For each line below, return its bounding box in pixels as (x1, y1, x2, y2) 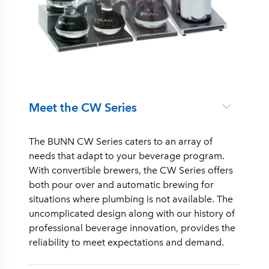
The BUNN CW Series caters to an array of (29, 136, 213, 147)
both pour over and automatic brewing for (29, 179, 214, 190)
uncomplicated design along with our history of (29, 208, 235, 219)
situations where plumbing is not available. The (29, 193, 233, 205)
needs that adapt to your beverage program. (29, 150, 225, 162)
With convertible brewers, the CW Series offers (29, 165, 233, 176)
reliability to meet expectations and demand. (29, 237, 224, 248)
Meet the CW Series (29, 100, 137, 115)
